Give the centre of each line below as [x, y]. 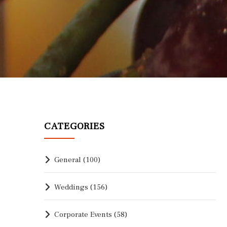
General [68, 160]
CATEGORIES [74, 126]
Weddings [71, 187]
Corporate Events [83, 215]
